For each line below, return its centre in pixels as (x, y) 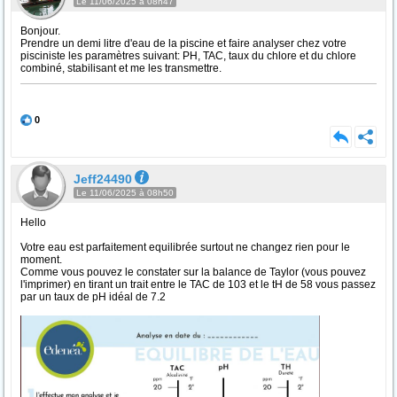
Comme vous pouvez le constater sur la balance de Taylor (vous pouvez (193, 272)
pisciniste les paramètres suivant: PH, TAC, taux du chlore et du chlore (188, 56)
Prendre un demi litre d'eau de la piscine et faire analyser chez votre (183, 43)
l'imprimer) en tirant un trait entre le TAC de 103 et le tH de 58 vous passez (198, 284)
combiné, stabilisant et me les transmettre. (121, 68)
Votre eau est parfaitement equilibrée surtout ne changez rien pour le (185, 247)
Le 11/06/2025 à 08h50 (125, 193)
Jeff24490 (103, 179)
